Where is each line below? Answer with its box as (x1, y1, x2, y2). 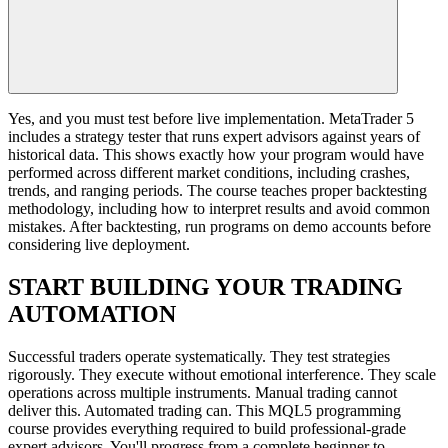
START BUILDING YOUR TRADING (8, 274, 403, 301)
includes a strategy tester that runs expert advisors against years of (8, 128, 420, 146)
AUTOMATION (8, 301, 176, 328)
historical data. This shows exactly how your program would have (8, 146, 424, 164)
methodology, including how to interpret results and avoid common (8, 200, 430, 218)
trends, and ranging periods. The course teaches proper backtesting (8, 182, 427, 200)
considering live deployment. (8, 236, 190, 254)
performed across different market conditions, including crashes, (8, 164, 410, 182)
